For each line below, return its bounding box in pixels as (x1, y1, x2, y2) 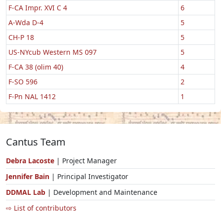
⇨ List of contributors (6, 203, 76, 213)
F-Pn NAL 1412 (8, 91, 56, 101)
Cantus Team (6, 135, 66, 148)
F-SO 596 (8, 76, 37, 86)
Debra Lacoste (6, 155, 54, 165)
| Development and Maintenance (45, 187, 157, 197)
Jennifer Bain (6, 171, 51, 181)
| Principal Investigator (51, 171, 128, 181)
